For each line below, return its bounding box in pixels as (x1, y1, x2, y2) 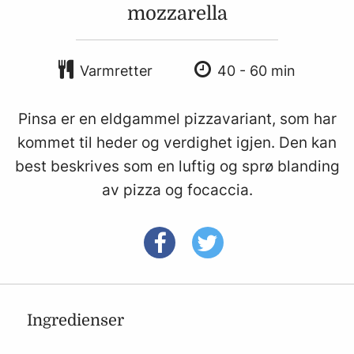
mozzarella (126, 2, 228, 24)
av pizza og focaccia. (101, 180, 253, 199)
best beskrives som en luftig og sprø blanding (14, 156, 340, 175)
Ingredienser (27, 311, 124, 330)
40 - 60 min (217, 62, 296, 79)
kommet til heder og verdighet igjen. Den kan (17, 133, 337, 152)
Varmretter (80, 62, 153, 79)
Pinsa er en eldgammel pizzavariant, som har (17, 109, 337, 128)
